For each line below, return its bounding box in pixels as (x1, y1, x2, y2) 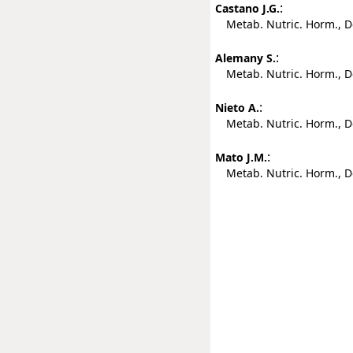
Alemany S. (215, 50, 276, 65)
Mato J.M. (215, 149, 267, 165)
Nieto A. (215, 99, 259, 115)
